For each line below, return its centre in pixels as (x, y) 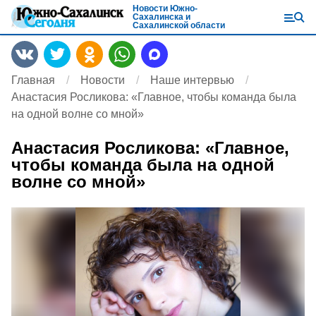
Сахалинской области (179, 25)
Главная (33, 80)
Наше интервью (192, 80)
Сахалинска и (162, 17)
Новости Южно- (165, 8)
